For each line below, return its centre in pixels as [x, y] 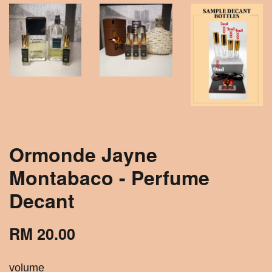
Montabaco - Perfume [109, 177]
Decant [42, 200]
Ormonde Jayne [83, 154]
